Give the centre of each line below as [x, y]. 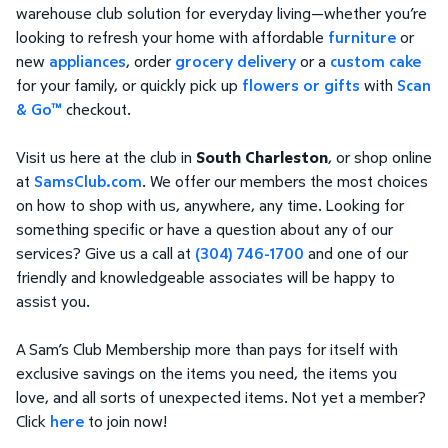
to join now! [125, 421]
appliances [87, 61]
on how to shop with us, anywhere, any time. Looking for [210, 205]
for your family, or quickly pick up [129, 85]
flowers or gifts [301, 85]
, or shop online [380, 157]
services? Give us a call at [105, 253]
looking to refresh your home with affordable [172, 37]
